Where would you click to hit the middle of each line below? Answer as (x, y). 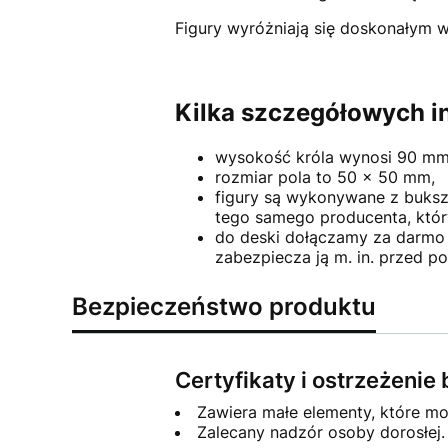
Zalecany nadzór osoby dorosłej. (320, 431)
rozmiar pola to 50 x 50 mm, (324, 176)
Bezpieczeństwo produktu (224, 306)
